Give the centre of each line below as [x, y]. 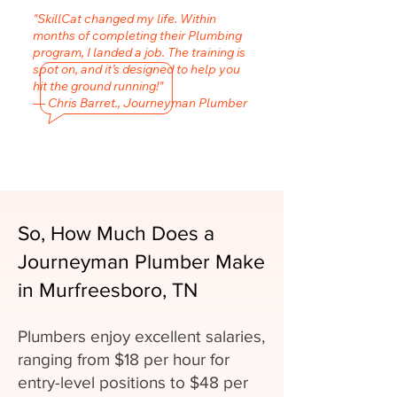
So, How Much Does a [116, 233]
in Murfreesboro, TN [108, 290]
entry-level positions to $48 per [133, 382]
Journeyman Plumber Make [141, 261]
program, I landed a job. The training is [139, 52]
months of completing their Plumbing [137, 35]
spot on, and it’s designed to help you [136, 69]
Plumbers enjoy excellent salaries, [141, 336]
